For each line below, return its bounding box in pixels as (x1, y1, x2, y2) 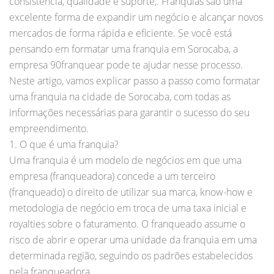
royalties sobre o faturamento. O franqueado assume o (9, 217, 245, 231)
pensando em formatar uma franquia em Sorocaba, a (9, 42, 238, 56)
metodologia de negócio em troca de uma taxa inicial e (9, 201, 246, 215)
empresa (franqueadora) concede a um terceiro (9, 169, 215, 183)
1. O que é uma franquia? (9, 137, 119, 151)
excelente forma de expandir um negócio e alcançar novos (9, 10, 263, 24)
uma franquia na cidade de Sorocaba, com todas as (9, 89, 231, 103)
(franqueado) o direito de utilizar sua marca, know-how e (9, 185, 253, 199)
